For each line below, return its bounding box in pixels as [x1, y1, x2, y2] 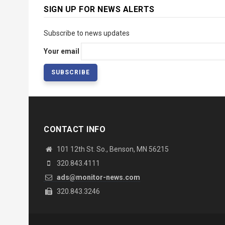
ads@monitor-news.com [55, 173, 140, 182]
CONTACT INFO [44, 125, 105, 135]
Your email [44, 47, 79, 56]
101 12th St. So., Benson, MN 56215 [55, 145, 169, 154]
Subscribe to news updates [44, 29, 130, 38]
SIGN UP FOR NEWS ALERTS [44, 5, 155, 15]
